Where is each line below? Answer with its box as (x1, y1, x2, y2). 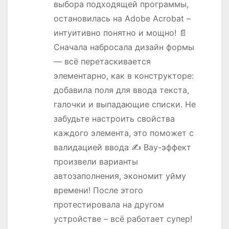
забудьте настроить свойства (54, 113, 175, 124)
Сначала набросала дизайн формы (54, 42, 194, 53)
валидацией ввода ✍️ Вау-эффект (54, 142, 191, 153)
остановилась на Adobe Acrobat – (54, 13, 191, 24)
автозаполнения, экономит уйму (54, 171, 186, 181)
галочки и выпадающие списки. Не (54, 99, 196, 110)
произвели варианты (54, 156, 138, 167)
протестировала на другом (54, 199, 164, 210)
